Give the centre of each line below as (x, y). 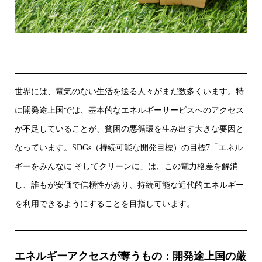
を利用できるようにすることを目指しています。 (105, 204)
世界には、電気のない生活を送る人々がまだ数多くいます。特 (129, 92)
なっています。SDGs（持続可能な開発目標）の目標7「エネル (129, 148)
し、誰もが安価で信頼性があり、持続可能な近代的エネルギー (129, 185)
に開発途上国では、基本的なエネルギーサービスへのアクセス (129, 111)
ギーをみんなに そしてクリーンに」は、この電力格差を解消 (126, 167)
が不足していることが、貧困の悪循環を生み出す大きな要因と (129, 129)
